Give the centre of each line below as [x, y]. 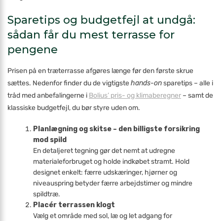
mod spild [50, 140]
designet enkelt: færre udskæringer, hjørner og [105, 172]
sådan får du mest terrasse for [91, 35]
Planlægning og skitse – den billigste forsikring [117, 129]
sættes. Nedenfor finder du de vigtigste [69, 83]
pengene [33, 50]
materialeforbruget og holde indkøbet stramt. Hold [111, 162]
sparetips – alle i [187, 83]
